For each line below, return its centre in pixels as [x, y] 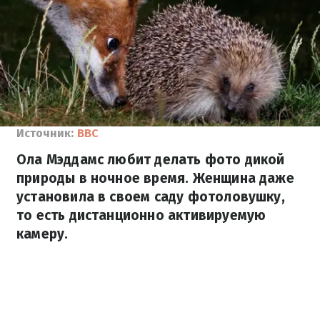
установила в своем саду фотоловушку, [151, 197]
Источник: [45, 133]
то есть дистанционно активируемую [141, 215]
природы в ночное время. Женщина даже [155, 178]
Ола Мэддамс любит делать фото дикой [151, 160]
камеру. [42, 234]
